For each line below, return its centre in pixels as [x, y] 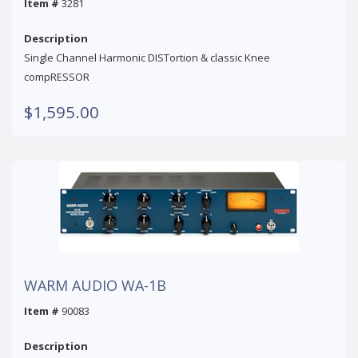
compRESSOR [57, 76]
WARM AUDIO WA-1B [95, 285]
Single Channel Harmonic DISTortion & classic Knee [147, 57]
